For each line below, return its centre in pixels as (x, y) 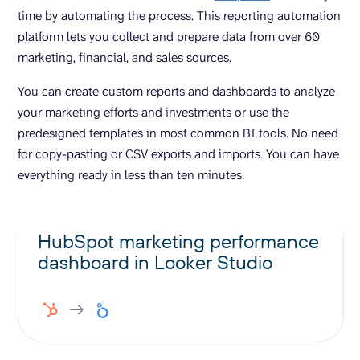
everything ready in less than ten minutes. (131, 175)
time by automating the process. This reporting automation (179, 16)
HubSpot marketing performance (178, 241)
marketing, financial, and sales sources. (126, 57)
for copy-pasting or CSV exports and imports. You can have (178, 154)
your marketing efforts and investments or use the (153, 112)
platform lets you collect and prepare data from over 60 (169, 37)
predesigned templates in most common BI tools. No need (178, 133)
